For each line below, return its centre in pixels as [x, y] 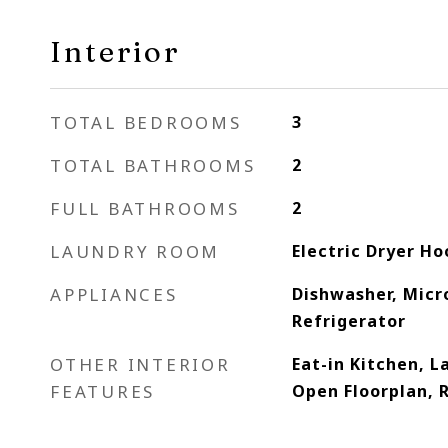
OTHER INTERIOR [140, 364]
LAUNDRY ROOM [135, 251]
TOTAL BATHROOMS [153, 165]
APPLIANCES [114, 294]
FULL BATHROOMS [145, 208]
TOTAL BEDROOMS [146, 122]
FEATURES [102, 391]
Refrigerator [348, 321]
